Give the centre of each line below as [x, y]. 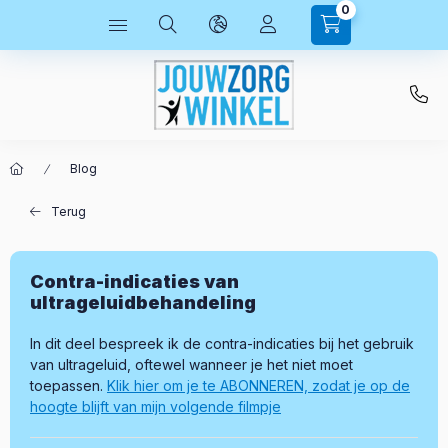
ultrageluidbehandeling [143, 302]
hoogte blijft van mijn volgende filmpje [155, 406]
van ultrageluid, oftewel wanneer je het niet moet [191, 364]
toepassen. [68, 385]
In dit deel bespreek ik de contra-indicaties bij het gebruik [222, 343]
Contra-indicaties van [134, 281]
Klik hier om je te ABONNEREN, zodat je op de [258, 385]
